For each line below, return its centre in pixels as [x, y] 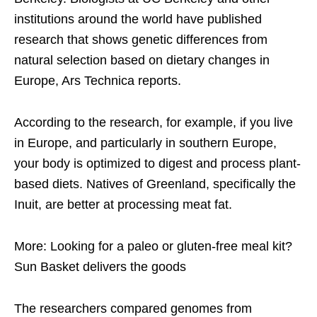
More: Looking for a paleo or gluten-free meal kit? [153, 246]
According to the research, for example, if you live [154, 122]
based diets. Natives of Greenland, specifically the [155, 184]
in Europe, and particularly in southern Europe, [145, 143]
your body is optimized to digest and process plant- [157, 163]
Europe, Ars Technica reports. [98, 80]
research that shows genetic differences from [141, 39]
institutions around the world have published [138, 19]
